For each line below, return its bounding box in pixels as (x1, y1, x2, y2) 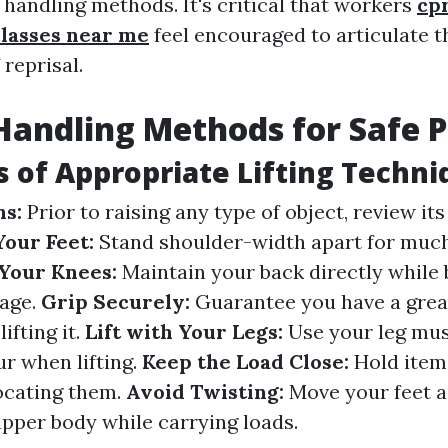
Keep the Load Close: (142, 349, 354, 374)
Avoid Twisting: (126, 379, 289, 404)
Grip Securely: (41, 289, 195, 314)
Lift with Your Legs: (85, 319, 288, 344)
